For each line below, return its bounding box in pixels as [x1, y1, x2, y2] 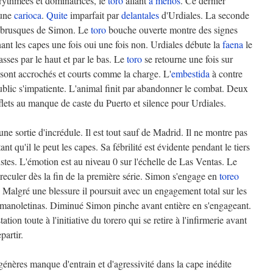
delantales [121, 9, 159, 21]
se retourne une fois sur [142, 52, 233, 65]
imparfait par [68, 9, 121, 21]
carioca [14, 9, 41, 21]
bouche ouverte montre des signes [106, 23, 238, 36]
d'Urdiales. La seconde [159, 9, 249, 21]
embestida [171, 67, 210, 80]
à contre [210, 67, 243, 80]
